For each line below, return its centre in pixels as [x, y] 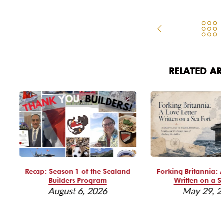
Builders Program [78, 180]
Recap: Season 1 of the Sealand [78, 171]
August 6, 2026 [77, 191]
